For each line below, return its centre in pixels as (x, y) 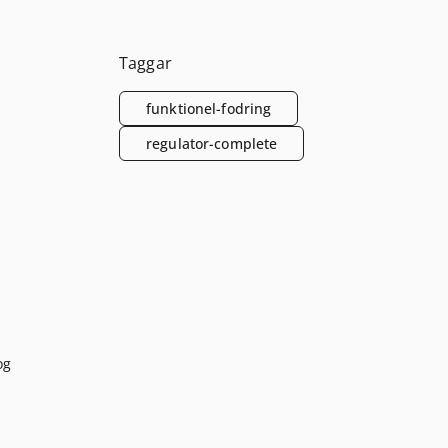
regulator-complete (211, 144)
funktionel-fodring (208, 109)
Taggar (145, 63)
